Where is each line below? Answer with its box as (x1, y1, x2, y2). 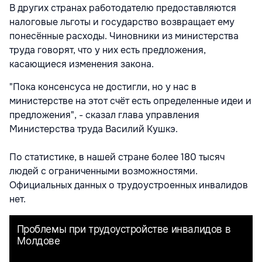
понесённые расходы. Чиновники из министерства (9, 29, 239, 42)
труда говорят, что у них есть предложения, (9, 43, 206, 56)
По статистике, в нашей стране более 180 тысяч (9, 150, 225, 163)
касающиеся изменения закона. (9, 57, 154, 70)
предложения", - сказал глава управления (9, 108, 199, 121)
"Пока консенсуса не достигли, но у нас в (9, 80, 196, 93)
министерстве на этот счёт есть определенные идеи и (9, 94, 251, 107)
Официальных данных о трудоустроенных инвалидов (9, 178, 248, 191)
